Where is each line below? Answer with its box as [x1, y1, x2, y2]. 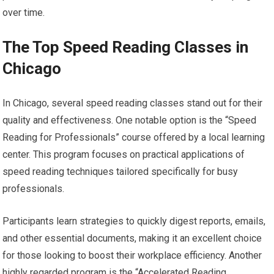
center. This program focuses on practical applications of [2, 149, 245, 161]
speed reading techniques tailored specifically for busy [2, 166, 239, 178]
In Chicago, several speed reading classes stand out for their [2, 97, 263, 109]
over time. [2, 7, 45, 19]
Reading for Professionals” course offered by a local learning [2, 131, 265, 144]
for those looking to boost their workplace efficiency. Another [2, 250, 262, 262]
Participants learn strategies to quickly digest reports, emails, [2, 215, 266, 228]
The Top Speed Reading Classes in [2, 38, 249, 57]
